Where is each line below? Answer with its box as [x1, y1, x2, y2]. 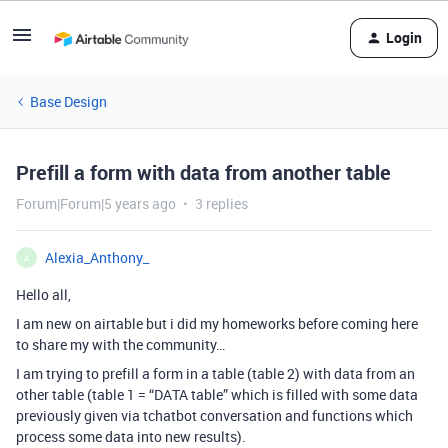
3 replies [195, 194, 248, 213]
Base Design [30, 92, 107, 111]
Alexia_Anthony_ [45, 248, 149, 267]
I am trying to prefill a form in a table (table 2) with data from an [16, 364, 415, 383]
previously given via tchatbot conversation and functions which [16, 406, 413, 425]
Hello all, [16, 285, 71, 304]
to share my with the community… [16, 335, 225, 354]
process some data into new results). [16, 427, 246, 446]
